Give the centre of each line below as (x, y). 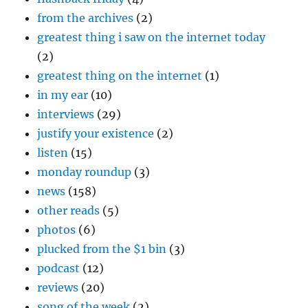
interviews (66, 114)
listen (53, 153)
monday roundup (85, 172)
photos (57, 230)
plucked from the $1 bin (102, 249)
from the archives (86, 18)
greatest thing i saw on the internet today (152, 37)
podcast (59, 268)
